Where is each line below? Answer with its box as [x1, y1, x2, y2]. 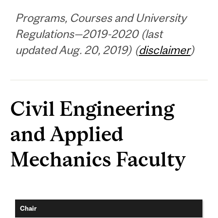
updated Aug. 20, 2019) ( [15, 43, 139, 57]
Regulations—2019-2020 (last [15, 27, 163, 41]
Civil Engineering [10, 96, 175, 121]
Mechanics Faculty [10, 147, 186, 171]
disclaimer [139, 43, 191, 57]
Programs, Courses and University [15, 11, 187, 25]
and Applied [10, 122, 124, 146]
